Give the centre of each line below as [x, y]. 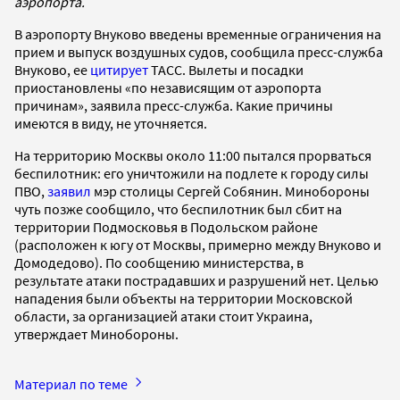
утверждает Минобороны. [96, 333]
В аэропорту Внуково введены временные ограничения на [198, 33]
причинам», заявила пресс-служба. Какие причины [174, 105]
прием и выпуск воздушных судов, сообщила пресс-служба [199, 51]
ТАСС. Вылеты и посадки [226, 69]
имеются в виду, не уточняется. [111, 123]
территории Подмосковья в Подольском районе [166, 226]
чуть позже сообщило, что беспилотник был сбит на [178, 208]
